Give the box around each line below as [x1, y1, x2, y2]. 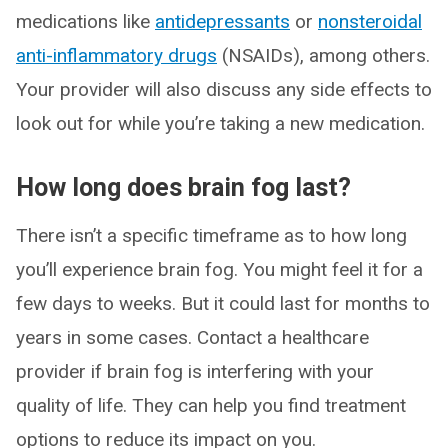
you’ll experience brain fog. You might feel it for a [16, 258, 423, 282]
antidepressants [155, 10, 290, 34]
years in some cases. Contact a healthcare [16, 326, 369, 350]
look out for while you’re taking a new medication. [16, 112, 425, 136]
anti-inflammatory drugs [16, 44, 217, 68]
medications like [16, 10, 155, 34]
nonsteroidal [318, 10, 422, 34]
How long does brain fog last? [16, 173, 351, 203]
